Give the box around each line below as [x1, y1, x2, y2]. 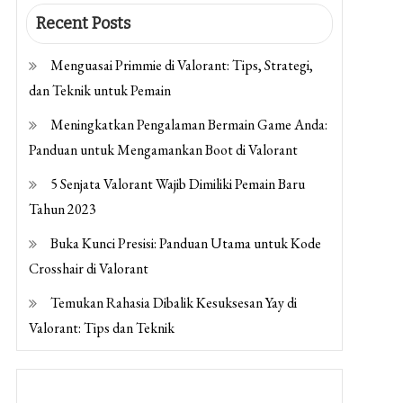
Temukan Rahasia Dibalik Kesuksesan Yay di [49, 293, 297, 312]
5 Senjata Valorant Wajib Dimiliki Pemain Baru [49, 175, 305, 193]
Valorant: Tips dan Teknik [28, 318, 175, 337]
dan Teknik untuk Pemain [28, 81, 171, 100]
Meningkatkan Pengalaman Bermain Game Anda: [49, 115, 327, 134]
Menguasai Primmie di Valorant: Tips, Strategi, [49, 56, 313, 75]
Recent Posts [35, 13, 130, 33]
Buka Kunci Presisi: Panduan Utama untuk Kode [49, 234, 321, 253]
